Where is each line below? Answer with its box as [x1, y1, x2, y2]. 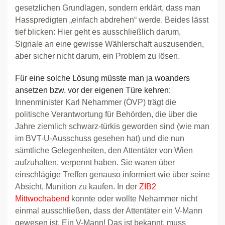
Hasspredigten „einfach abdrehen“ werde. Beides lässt [15, 16, 208, 24]
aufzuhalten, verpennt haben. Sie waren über [15, 158, 175, 167]
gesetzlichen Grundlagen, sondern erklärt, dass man [15, 4, 200, 12]
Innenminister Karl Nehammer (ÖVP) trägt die [15, 98, 176, 106]
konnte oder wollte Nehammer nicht [69, 194, 197, 203]
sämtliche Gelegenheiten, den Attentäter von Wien [15, 146, 193, 155]
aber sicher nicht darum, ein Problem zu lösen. [15, 52, 180, 60]
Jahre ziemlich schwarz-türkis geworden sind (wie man [15, 122, 209, 131]
